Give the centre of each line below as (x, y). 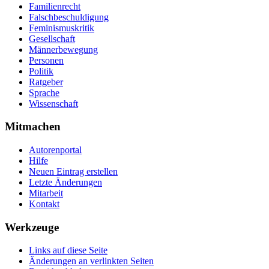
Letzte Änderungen (65, 182)
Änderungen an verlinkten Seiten (91, 261)
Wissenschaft (53, 103)
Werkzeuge (32, 227)
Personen (46, 60)
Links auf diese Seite (68, 250)
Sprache (44, 92)
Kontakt (44, 204)
